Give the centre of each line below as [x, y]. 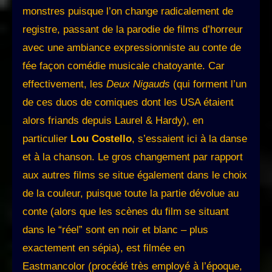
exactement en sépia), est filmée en [104, 248]
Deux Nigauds [138, 84]
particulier [46, 139]
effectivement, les [64, 84]
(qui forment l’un [208, 84]
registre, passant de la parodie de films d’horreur [133, 30]
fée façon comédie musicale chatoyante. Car [124, 66]
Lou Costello [101, 139]
